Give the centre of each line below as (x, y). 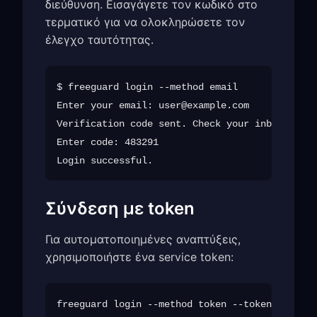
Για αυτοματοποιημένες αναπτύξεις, (143, 240)
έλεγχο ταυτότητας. (99, 40)
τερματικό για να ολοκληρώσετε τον (145, 22)
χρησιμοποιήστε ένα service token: (139, 257)
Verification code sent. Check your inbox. (173, 124)
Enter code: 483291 (108, 143)
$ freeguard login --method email (147, 87)
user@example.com (204, 106)
